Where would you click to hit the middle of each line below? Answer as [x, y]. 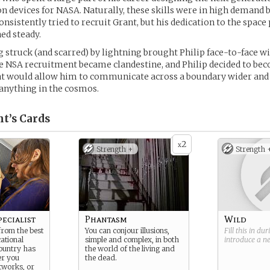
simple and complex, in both [132, 240]
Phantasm [106, 219]
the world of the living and [130, 249]
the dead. [101, 258]
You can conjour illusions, [127, 231]
